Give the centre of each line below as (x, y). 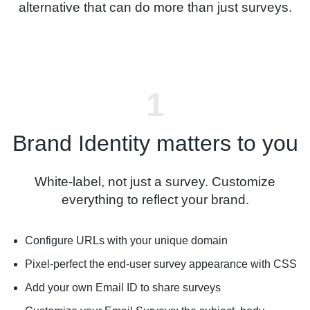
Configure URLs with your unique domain (126, 241)
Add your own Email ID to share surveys (123, 288)
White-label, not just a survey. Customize (155, 182)
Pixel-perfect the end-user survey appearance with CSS (161, 264)
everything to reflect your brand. (155, 200)
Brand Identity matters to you (155, 144)
